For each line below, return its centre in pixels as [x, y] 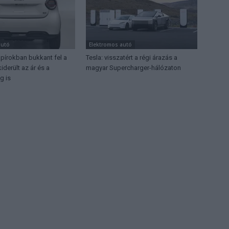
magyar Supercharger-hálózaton [133, 67]
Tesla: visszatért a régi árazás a [132, 57]
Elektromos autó [110, 44]
